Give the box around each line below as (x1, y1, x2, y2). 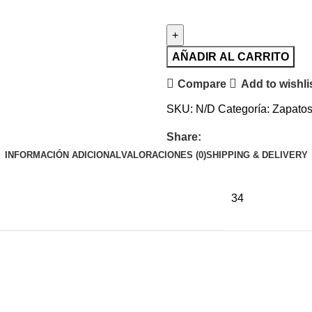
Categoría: (218, 103, 270, 116)
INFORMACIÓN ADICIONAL (4, 150, 121, 161)
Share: (166, 131, 201, 143)
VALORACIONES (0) (120, 150, 206, 161)
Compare (178, 77, 227, 90)
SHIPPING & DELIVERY (205, 150, 308, 161)
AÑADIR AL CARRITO (172, 51, 289, 63)
